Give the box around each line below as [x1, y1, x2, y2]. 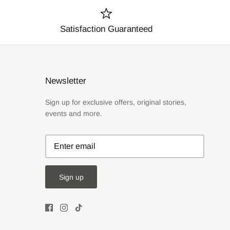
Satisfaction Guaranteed [60, 24, 153, 34]
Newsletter [45, 75, 86, 86]
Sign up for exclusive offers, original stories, [45, 98, 186, 106]
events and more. [45, 109, 102, 118]
